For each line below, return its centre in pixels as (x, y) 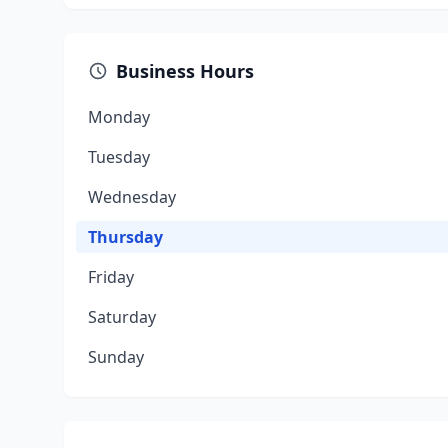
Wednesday (132, 197)
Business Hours (185, 71)
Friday (111, 277)
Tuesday (119, 157)
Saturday (122, 317)
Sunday (116, 357)
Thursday (125, 237)
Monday (119, 117)
